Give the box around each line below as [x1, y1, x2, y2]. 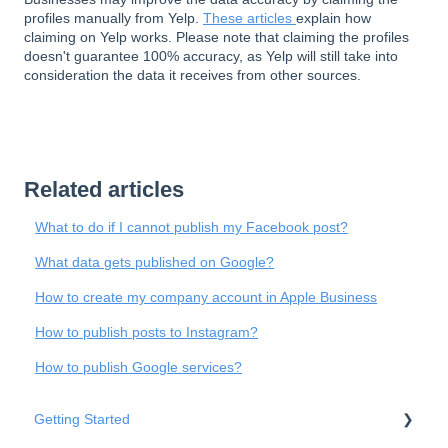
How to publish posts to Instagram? [35, 324, 259, 341]
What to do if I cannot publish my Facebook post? [35, 219, 349, 236]
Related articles [24, 177, 184, 203]
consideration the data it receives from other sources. [24, 67, 361, 84]
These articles [203, 10, 296, 27]
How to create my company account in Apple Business [35, 289, 378, 306]
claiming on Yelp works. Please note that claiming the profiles [24, 29, 409, 46]
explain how [296, 10, 371, 27]
